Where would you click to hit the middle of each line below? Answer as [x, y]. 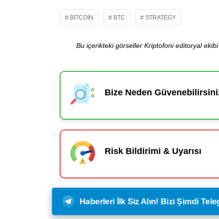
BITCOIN [82, 17]
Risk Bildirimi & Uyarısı [153, 151]
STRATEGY [161, 17]
